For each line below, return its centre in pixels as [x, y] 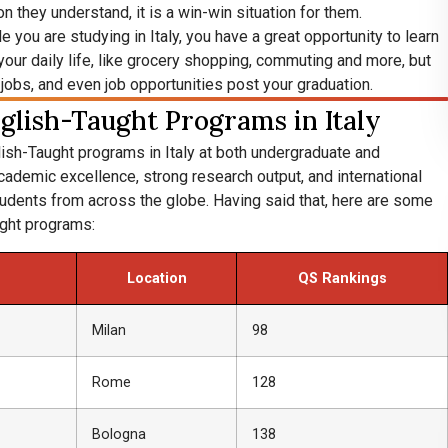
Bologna [119, 434]
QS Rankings [342, 278]
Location [156, 278]
